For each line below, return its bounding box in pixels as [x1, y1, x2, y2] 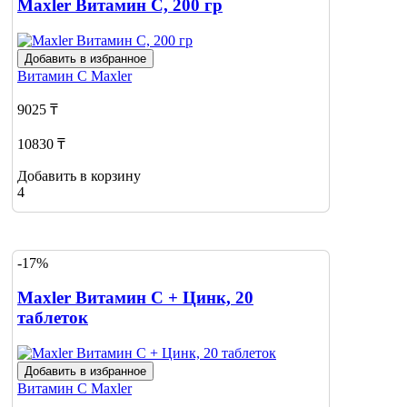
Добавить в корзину [17, 167, 141, 184]
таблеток [17, 308, 88, 328]
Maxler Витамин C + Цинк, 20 [17, 288, 253, 308]
